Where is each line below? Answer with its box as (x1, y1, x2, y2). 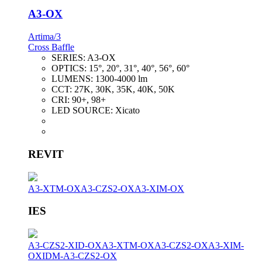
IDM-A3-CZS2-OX (42, 251, 117, 261)
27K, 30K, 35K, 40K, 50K (74, 84, 175, 95)
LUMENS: (51, 74, 95, 84)
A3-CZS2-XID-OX (28, 240, 102, 250)
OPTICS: (51, 63, 89, 74)
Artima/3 (28, 32, 61, 42)
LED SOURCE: (51, 105, 115, 116)
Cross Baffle (28, 42, 74, 53)
